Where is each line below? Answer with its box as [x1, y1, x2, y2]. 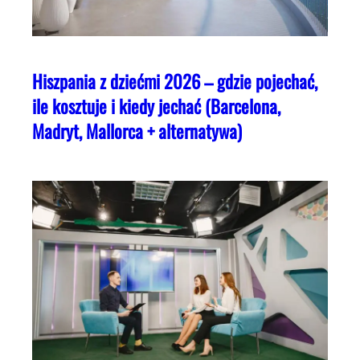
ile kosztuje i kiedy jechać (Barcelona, [32, 92, 280, 121]
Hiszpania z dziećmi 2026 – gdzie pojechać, [32, 67, 317, 96]
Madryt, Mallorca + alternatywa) [32, 117, 242, 145]
